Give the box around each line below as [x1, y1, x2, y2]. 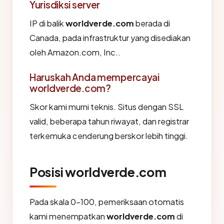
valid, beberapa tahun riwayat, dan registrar [29, 116, 189, 127]
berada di [134, 18, 170, 29]
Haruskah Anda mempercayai [29, 71, 159, 83]
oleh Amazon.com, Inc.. [29, 47, 120, 58]
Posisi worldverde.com [29, 164, 166, 180]
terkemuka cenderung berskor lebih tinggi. [29, 130, 188, 141]
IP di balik [29, 18, 65, 29]
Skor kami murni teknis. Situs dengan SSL [29, 101, 183, 112]
